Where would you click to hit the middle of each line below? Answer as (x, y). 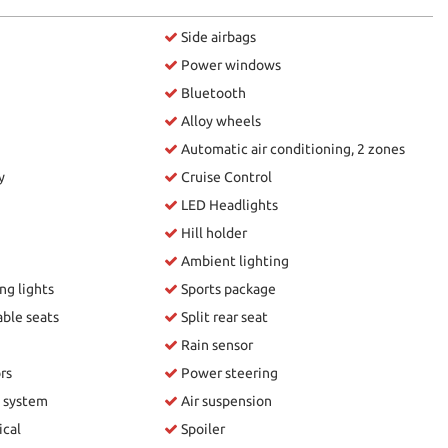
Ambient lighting (234, 260)
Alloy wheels (220, 120)
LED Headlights (228, 204)
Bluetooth (212, 92)
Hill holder (213, 232)
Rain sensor (216, 344)
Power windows (230, 64)
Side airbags (217, 36)
